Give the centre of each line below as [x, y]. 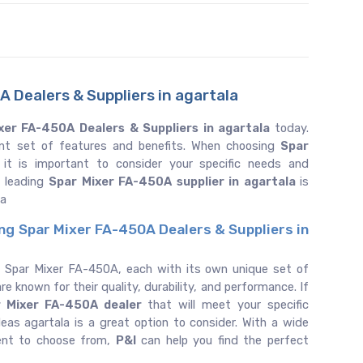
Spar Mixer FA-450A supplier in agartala [174, 181]
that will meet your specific [228, 305]
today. [292, 128]
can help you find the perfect [222, 340]
